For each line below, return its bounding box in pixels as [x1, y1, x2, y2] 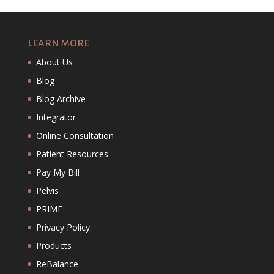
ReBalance [35, 258, 78, 270]
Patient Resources [35, 148, 108, 160]
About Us [35, 56, 73, 68]
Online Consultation [35, 130, 114, 142]
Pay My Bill [35, 166, 80, 179]
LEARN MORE [27, 38, 89, 50]
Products [35, 240, 72, 252]
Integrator [35, 111, 76, 124]
